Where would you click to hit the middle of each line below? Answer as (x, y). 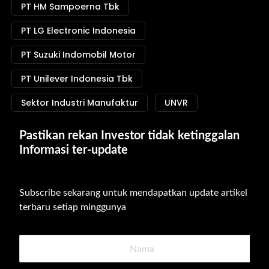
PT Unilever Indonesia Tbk (77, 78)
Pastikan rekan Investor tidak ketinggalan (129, 135)
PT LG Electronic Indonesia (78, 30)
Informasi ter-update (74, 150)
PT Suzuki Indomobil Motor (78, 54)
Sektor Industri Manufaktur (80, 102)
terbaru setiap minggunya (73, 207)
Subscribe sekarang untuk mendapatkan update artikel (133, 192)
